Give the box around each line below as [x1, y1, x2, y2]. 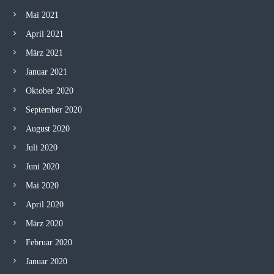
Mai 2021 [25, 10, 59, 20]
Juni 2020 [25, 162, 59, 171]
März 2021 [25, 48, 63, 57]
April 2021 [25, 29, 64, 39]
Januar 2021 [25, 67, 67, 76]
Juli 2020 [25, 143, 57, 152]
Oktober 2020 [25, 86, 73, 95]
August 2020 [25, 124, 70, 133]
